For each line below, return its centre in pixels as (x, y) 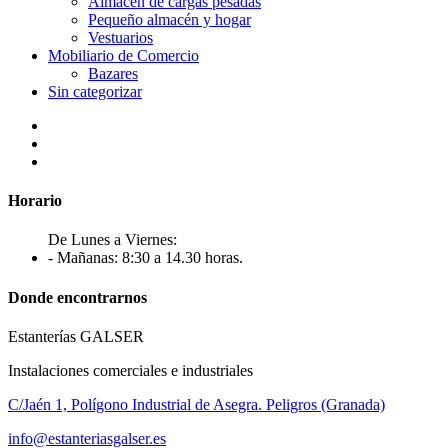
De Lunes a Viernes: (112, 240)
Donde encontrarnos (77, 297)
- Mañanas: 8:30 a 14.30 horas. (145, 258)
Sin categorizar (95, 91)
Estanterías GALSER (76, 336)
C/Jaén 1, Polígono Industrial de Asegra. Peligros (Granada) (196, 404)
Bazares (113, 73)
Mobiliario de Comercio (123, 55)
